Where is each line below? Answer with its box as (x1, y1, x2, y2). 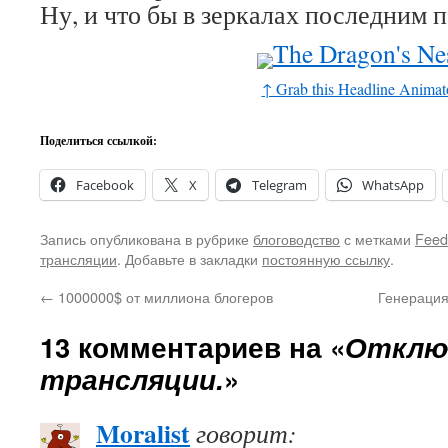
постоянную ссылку (262, 248, 390, 269)
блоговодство (253, 228, 340, 249)
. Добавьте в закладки (117, 248, 262, 269)
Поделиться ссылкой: (40, 132, 157, 149)
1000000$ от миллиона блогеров (54, 286, 273, 307)
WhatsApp (362, 176, 424, 194)
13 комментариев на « (40, 327, 345, 366)
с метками (340, 228, 415, 249)
